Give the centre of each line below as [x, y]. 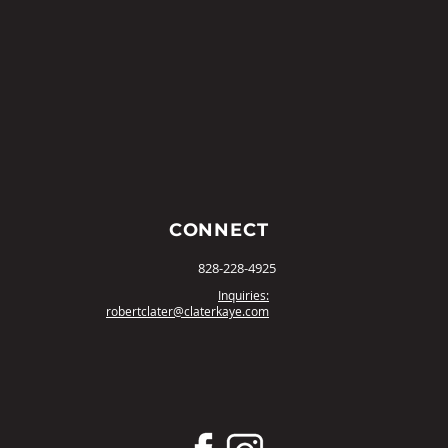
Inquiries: [243, 295]
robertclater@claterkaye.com [187, 311]
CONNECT [218, 230]
